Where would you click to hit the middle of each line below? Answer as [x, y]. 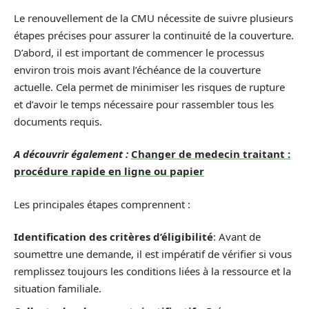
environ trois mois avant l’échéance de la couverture [137, 69]
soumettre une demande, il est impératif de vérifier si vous [153, 254]
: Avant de [237, 237]
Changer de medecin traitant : [211, 154]
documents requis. [58, 121]
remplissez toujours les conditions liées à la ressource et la [152, 271]
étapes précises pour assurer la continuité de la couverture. [154, 35]
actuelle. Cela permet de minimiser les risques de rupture [149, 87]
